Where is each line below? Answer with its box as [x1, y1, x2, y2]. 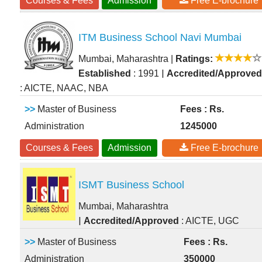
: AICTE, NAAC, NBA [20, 83, 108, 94]
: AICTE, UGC [179, 216, 239, 226]
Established [78, 68, 131, 79]
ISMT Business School [78, 179, 184, 191]
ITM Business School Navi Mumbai [78, 32, 242, 44]
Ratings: [175, 54, 213, 64]
